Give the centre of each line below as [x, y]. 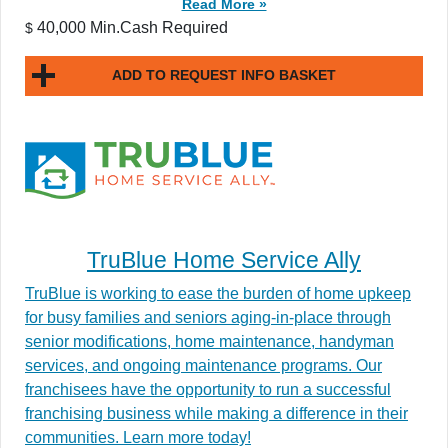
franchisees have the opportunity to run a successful [208, 389]
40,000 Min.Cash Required [130, 27]
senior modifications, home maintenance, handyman [209, 341]
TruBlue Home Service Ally [224, 259]
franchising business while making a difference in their [216, 413]
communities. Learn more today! [138, 437]
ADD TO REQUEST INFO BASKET [224, 75]
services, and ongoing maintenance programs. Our [203, 365]
